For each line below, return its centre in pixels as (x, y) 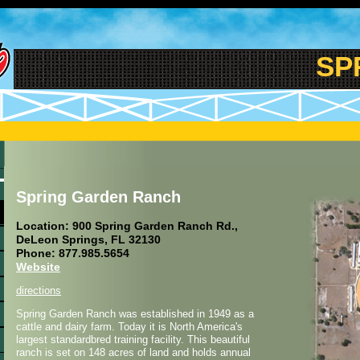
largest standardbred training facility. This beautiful (133, 340)
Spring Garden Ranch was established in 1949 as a (135, 314)
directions (39, 291)
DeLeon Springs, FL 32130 (88, 240)
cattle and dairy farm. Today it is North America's (129, 327)
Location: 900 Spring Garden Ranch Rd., (127, 226)
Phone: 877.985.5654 (73, 254)
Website (38, 267)
